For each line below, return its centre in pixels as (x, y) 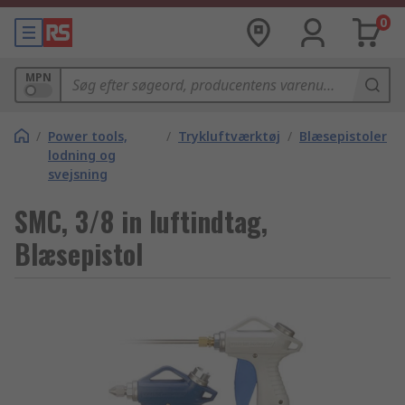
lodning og (82, 155)
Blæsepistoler (343, 136)
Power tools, (88, 136)
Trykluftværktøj (229, 136)
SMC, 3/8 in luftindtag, (141, 221)
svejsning (78, 174)
